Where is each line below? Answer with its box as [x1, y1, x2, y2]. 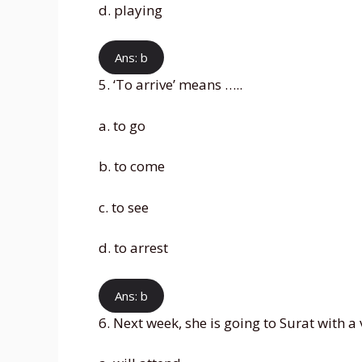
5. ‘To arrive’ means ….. [99, 75, 242, 95]
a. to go [99, 116, 145, 135]
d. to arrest [99, 238, 168, 258]
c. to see [99, 197, 149, 217]
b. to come [99, 157, 165, 176]
